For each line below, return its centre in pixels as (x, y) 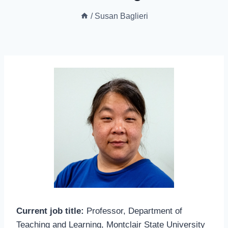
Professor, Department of (133, 211)
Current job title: (50, 211)
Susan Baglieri (121, 16)
